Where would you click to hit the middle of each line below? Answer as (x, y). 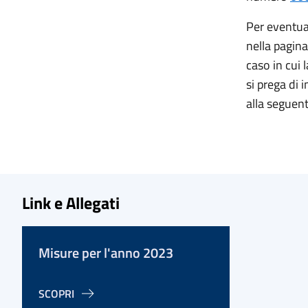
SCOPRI (56, 294)
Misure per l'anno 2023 (106, 253)
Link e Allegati (71, 203)
